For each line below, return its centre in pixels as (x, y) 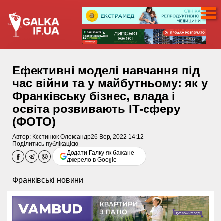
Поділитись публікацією (45, 144)
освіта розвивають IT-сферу (96, 109)
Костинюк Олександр (61, 137)
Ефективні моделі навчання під (106, 71)
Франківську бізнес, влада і (94, 96)
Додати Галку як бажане (101, 153)
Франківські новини (48, 180)
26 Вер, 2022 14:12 (117, 137)
